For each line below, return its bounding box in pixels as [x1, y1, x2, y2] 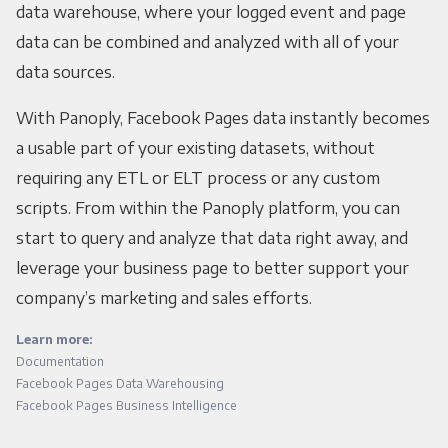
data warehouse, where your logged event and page [15, 2, 406, 23]
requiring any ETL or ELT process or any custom [15, 168, 380, 189]
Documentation [15, 354, 104, 370]
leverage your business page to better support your [15, 258, 409, 279]
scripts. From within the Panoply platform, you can [15, 198, 400, 219]
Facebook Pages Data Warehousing [15, 376, 224, 392]
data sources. [15, 62, 115, 83]
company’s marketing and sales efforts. [15, 288, 312, 309]
